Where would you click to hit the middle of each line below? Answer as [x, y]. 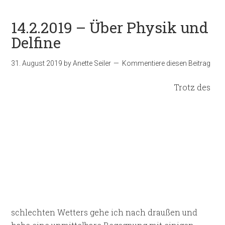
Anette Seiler [92, 63]
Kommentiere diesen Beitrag [166, 63]
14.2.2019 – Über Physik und [110, 27]
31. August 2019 [37, 63]
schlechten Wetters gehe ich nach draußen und [104, 212]
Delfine [36, 42]
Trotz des [192, 87]
